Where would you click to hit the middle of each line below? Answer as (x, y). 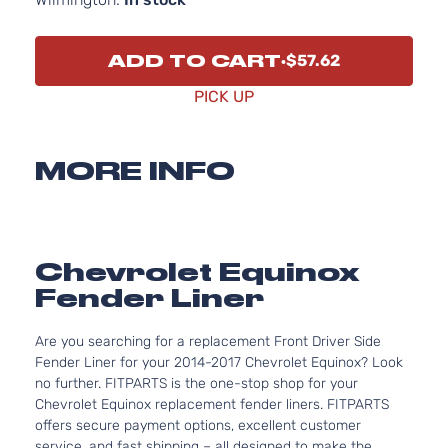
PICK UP (224, 96)
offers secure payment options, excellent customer (198, 425)
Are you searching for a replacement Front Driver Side (208, 341)
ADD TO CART (194, 61)
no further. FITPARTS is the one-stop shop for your (196, 383)
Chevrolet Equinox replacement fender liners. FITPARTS (212, 404)
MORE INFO (135, 171)
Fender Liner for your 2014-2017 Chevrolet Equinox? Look (219, 362)
